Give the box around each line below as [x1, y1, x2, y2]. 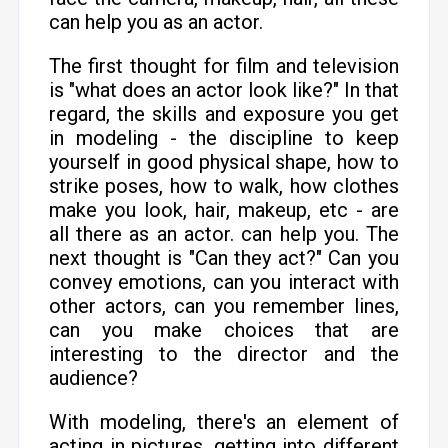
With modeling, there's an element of [48, 410, 400, 434]
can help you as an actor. [48, 10, 263, 34]
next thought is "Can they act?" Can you [48, 246, 400, 270]
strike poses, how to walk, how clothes [48, 174, 400, 198]
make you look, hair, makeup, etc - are [48, 198, 400, 222]
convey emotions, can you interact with [48, 270, 400, 294]
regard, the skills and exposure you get [48, 102, 400, 126]
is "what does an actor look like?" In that [48, 78, 400, 102]
